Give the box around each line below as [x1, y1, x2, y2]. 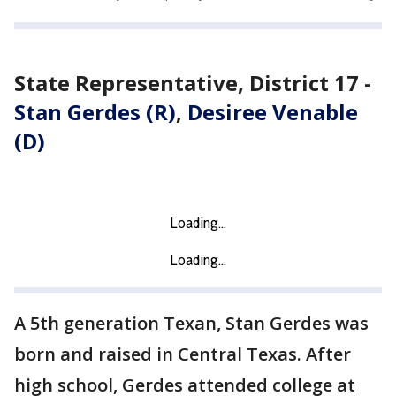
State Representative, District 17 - [14, 68, 371, 98]
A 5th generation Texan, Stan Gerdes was [14, 311, 369, 336]
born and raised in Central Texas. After [14, 342, 351, 367]
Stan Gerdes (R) [14, 97, 176, 127]
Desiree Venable [187, 97, 358, 127]
